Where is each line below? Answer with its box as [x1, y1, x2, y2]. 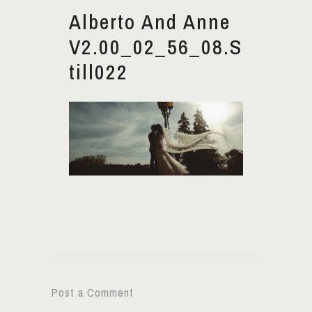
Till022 [69, 58, 128, 86]
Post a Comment [52, 284, 134, 300]
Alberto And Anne [69, 8, 231, 36]
